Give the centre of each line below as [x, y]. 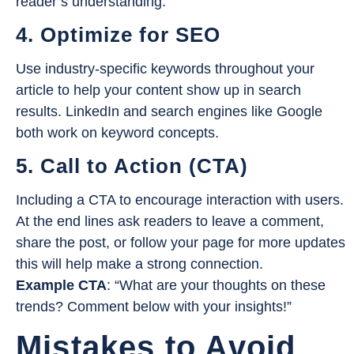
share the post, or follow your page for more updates [181, 243]
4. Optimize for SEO [118, 35]
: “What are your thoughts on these [216, 286]
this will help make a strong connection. [139, 264]
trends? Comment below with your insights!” [154, 307]
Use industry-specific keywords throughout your [165, 69]
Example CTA [61, 286]
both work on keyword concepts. [117, 133]
